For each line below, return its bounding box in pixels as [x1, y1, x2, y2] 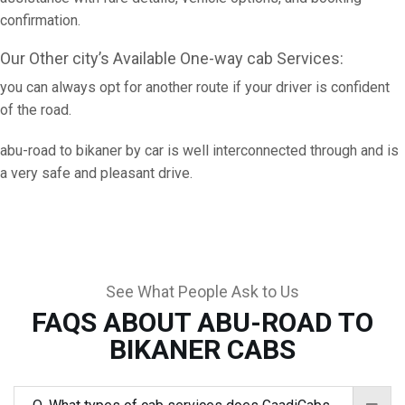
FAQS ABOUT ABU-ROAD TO [32, 306, 373, 338]
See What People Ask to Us [106, 282, 299, 301]
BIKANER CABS [109, 334, 296, 365]
